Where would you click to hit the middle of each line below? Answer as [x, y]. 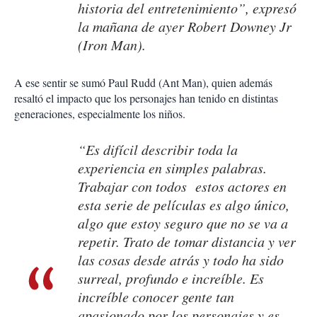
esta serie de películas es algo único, [184, 205]
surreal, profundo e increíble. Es [171, 278]
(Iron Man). [112, 45]
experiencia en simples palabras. [172, 168]
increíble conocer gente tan [156, 297]
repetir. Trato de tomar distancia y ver [187, 242]
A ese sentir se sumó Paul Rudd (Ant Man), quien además [143, 83]
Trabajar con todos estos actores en [182, 186]
